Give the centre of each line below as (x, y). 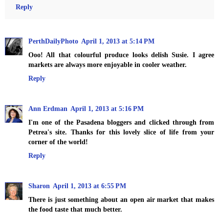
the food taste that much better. (75, 209)
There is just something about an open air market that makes (121, 200)
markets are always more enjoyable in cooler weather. (108, 65)
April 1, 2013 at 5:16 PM (107, 109)
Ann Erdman (48, 109)
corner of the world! (58, 142)
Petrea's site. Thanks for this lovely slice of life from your (121, 132)
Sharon (39, 186)
